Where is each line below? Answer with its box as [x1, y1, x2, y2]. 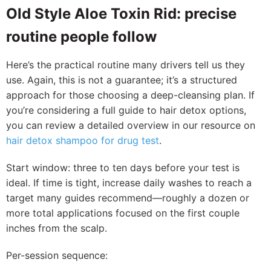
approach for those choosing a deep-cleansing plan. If [6, 89, 255, 101]
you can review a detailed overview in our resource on [6, 119, 255, 131]
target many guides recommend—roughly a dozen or [6, 192, 249, 204]
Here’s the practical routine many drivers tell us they [6, 59, 245, 71]
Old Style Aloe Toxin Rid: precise [6, 5, 237, 22]
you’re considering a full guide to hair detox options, [6, 104, 246, 116]
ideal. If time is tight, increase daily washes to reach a [6, 177, 252, 189]
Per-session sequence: [6, 249, 108, 261]
